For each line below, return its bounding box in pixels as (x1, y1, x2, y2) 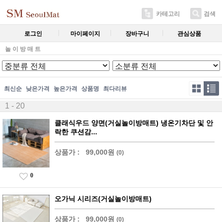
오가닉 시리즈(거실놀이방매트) (55, 194, 152, 203)
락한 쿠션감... (55, 128, 97, 136)
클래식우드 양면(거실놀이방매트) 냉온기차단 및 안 (55, 119, 213, 127)
